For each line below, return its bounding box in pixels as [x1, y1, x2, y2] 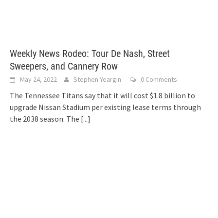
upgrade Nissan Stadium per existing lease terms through [10, 102, 201, 112]
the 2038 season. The [10, 114, 81, 124]
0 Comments [141, 75, 177, 84]
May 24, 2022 [20, 75, 57, 84]
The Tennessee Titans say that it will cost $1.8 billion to [10, 91, 195, 101]
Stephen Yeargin [73, 75, 121, 84]
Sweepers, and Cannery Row [10, 60, 118, 73]
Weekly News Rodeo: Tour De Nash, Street [10, 48, 170, 60]
